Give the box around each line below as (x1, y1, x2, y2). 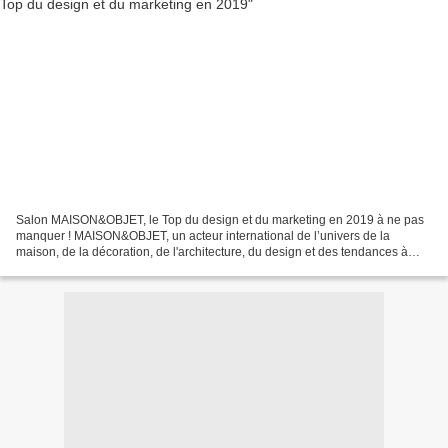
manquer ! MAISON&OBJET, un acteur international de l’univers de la (16, 228, 390, 243)
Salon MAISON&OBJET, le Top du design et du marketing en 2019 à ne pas (16, 212, 424, 227)
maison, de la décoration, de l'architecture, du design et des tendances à (16, 244, 408, 259)
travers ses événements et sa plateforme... (16, 260, 244, 275)
